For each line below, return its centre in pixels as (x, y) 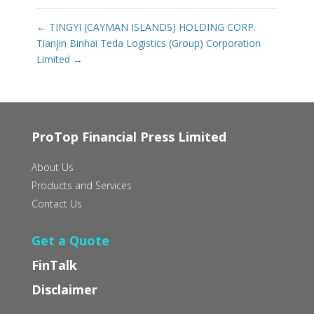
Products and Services (81, 186)
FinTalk (54, 265)
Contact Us (56, 204)
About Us (52, 168)
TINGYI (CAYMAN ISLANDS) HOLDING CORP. (151, 27)
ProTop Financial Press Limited (129, 137)
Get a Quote (70, 241)
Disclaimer (64, 290)
